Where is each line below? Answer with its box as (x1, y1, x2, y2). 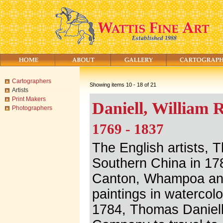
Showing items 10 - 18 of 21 (90, 82, 156, 88)
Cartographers (12, 78, 51, 85)
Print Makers (12, 96, 46, 103)
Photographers (12, 105, 52, 111)
